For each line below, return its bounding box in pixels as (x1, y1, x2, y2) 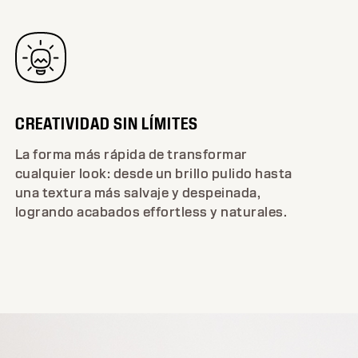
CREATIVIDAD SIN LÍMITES (14, 112, 198, 134)
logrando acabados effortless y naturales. (14, 203, 288, 221)
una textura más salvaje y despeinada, (14, 184, 261, 201)
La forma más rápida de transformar (14, 145, 248, 163)
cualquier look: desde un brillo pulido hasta (14, 165, 292, 182)
